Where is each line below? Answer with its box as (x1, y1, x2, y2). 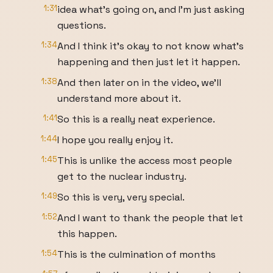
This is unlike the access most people (57, 154, 232, 167)
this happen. (57, 227, 117, 240)
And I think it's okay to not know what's (57, 40, 244, 52)
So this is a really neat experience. (57, 113, 215, 126)
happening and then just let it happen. (57, 55, 240, 68)
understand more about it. (57, 92, 181, 105)
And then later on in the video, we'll (57, 76, 221, 89)
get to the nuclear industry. (57, 170, 186, 183)
